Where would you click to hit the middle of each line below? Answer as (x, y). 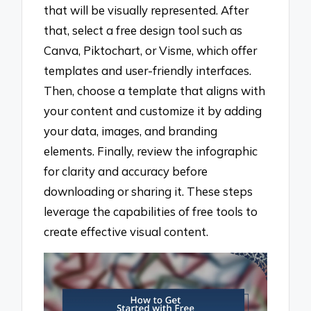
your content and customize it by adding (153, 110)
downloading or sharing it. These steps (149, 191)
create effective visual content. (126, 231)
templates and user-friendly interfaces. (148, 70)
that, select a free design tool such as (143, 30)
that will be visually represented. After (146, 10)
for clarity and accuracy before (126, 171)
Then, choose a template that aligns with (155, 90)
